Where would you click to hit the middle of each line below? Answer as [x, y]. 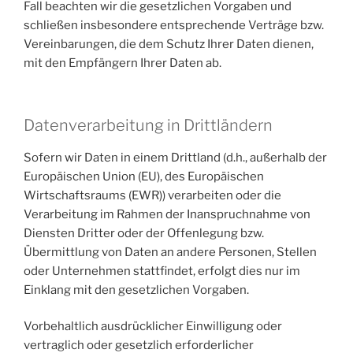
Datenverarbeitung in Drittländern [148, 125]
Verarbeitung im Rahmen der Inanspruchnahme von [167, 214]
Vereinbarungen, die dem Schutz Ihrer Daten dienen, [169, 44]
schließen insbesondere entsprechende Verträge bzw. [174, 25]
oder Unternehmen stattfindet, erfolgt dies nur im [162, 271]
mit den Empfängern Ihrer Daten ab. [123, 63]
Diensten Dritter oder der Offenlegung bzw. [144, 233]
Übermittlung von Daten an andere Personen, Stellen [170, 252]
